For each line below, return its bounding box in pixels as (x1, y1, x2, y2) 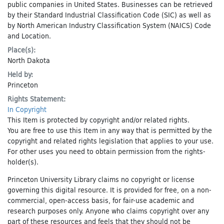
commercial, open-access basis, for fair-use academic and (7, 195, 194, 205)
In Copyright (7, 104, 46, 114)
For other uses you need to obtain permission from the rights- (7, 146, 205, 156)
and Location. (7, 30, 51, 41)
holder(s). (7, 156, 38, 167)
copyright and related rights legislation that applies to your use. (7, 135, 213, 146)
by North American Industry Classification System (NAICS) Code (7, 20, 211, 30)
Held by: (7, 69, 33, 79)
